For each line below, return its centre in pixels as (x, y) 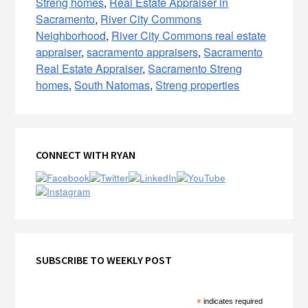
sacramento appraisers (143, 52)
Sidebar (49, 165)
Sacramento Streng (195, 69)
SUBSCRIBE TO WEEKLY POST (104, 260)
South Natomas (112, 85)
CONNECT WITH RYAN (86, 155)
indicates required (232, 301)
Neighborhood (71, 36)
